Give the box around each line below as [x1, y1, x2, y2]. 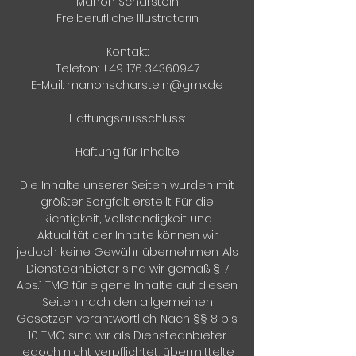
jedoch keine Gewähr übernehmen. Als [16, 244, 238, 260]
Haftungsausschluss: [69, 110, 185, 126]
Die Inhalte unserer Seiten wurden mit [20, 177, 234, 193]
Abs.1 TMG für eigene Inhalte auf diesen [17, 277, 238, 293]
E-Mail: [31, 77, 67, 93]
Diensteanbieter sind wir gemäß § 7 [25, 261, 229, 277]
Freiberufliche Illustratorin [56, 10, 199, 26]
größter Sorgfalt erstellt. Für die [41, 194, 214, 210]
